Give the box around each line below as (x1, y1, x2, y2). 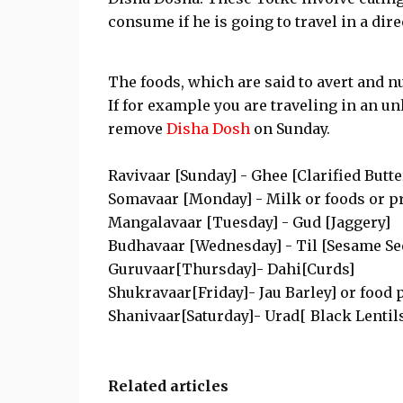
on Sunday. (249, 120, 330, 138)
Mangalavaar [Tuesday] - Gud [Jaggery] (107, 213, 390, 231)
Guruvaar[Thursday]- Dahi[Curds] (107, 260, 354, 278)
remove (107, 120, 166, 138)
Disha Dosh (166, 120, 250, 138)
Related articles (107, 377, 228, 395)
